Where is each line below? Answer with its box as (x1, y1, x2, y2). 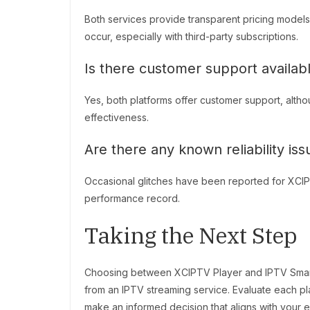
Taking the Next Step (84, 221, 298, 250)
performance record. (84, 192, 180, 205)
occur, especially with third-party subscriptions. (84, 30, 298, 43)
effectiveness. (84, 111, 149, 124)
